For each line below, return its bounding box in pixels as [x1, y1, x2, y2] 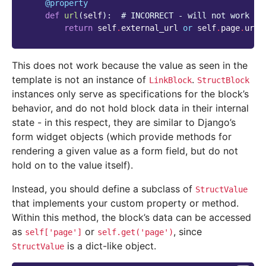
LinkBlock [149, 75, 192, 85]
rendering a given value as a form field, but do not [12, 145, 238, 157]
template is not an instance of [12, 74, 149, 86]
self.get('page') [97, 227, 173, 237]
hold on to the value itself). [12, 159, 133, 172]
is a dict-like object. [64, 240, 156, 252]
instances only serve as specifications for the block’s [12, 88, 249, 100]
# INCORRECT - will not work [121, 11, 249, 21]
